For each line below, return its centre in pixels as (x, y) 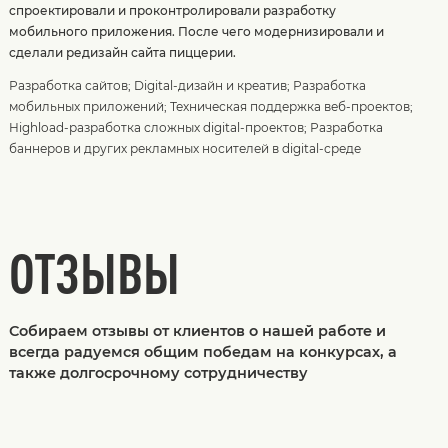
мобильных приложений (86, 107)
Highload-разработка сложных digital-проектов (156, 128)
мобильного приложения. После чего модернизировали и (196, 32)
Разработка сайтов (68, 86)
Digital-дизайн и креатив (210, 86)
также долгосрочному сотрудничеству (158, 372)
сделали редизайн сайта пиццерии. (122, 53)
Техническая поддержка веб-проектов (289, 107)
